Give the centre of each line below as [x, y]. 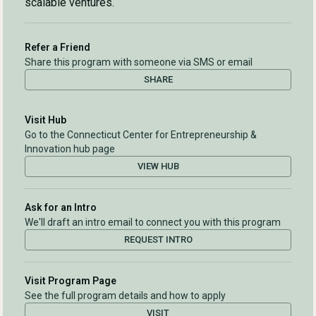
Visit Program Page [71, 281]
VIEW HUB [158, 166]
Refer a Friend [57, 48]
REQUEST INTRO [158, 240]
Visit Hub [45, 120]
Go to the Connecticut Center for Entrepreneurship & [141, 135]
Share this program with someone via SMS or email [139, 62]
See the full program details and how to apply [125, 296]
